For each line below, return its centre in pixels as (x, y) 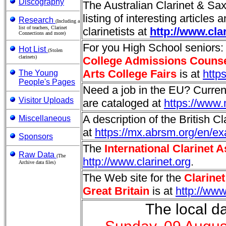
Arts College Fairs (130, 74)
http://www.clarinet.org (137, 162)
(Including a (68, 21)
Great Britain (116, 191)
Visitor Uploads (46, 100)
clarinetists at (116, 32)
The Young (38, 73)
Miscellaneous (45, 118)
